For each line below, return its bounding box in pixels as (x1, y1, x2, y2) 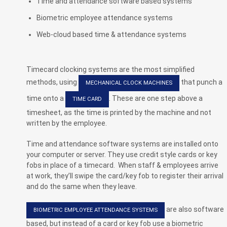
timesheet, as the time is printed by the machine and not (26, 108, 211, 117)
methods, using (26, 78, 79, 87)
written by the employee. (26, 119, 107, 128)
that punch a (179, 78, 222, 87)
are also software (165, 205, 224, 213)
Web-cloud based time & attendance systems (36, 30, 186, 39)
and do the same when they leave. (26, 182, 137, 191)
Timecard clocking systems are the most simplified (26, 65, 195, 74)
